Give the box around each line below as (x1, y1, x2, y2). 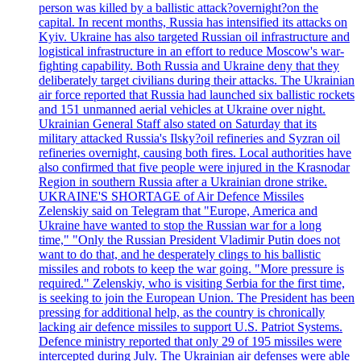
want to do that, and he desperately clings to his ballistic (39, 247, 321, 261)
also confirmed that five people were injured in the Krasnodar (39, 160, 350, 174)
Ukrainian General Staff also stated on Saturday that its (39, 116, 317, 131)
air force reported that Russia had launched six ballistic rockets (39, 87, 355, 102)
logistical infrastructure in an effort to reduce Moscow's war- (39, 44, 344, 58)
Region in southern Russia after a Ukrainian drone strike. (39, 174, 327, 189)
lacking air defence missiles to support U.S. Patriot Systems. (39, 319, 342, 334)
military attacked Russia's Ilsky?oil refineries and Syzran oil (39, 131, 340, 145)
